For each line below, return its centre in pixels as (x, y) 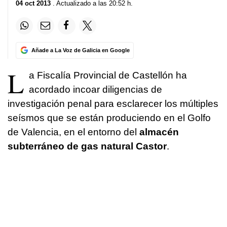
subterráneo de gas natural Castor (87, 146)
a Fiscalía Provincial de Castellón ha (108, 75)
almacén (159, 132)
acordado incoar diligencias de (96, 89)
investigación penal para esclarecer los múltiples (113, 103)
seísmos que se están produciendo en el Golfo (109, 118)
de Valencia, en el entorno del (73, 132)
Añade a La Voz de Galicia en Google (80, 50)
